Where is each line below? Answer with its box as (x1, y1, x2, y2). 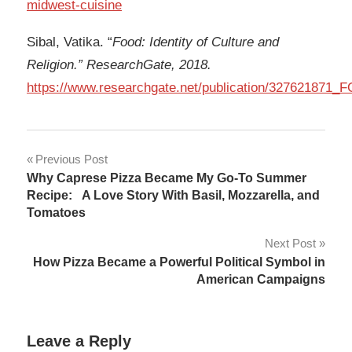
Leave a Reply (27, 332, 131, 350)
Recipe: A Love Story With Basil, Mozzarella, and (27, 188, 320, 202)
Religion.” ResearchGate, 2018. (27, 57, 211, 73)
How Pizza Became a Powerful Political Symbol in (33, 255, 325, 269)
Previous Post (35, 152, 108, 166)
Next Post (265, 236, 316, 250)
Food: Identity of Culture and (112, 35, 279, 50)
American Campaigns (196, 272, 325, 286)
